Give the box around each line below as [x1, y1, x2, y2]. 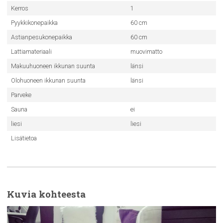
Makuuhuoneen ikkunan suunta [10, 62, 95, 70]
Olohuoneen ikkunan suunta [10, 77, 86, 84]
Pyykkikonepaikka [10, 19, 58, 26]
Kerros [10, 4, 28, 12]
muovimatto [130, 48, 162, 55]
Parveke [10, 91, 31, 99]
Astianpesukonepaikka [10, 33, 72, 41]
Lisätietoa [10, 134, 37, 142]
